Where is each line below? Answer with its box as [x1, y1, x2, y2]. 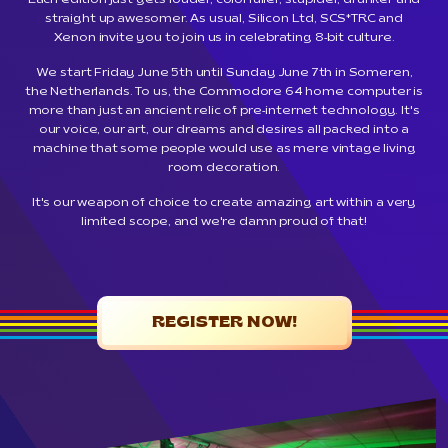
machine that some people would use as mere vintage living [32, 143, 416, 156]
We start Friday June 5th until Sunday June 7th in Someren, [35, 67, 413, 80]
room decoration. [167, 162, 281, 175]
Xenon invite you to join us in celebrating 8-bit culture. [53, 32, 395, 45]
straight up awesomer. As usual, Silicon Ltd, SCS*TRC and [44, 13, 404, 26]
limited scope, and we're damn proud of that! [81, 216, 367, 229]
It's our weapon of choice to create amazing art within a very [31, 197, 417, 210]
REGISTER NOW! [151, 315, 297, 332]
